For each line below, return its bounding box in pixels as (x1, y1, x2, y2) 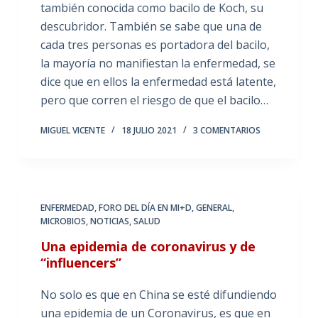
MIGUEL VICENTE (40, 124, 105, 136)
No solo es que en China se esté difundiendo (40, 287, 277, 302)
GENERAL (195, 202, 232, 214)
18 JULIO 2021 (121, 124, 177, 136)
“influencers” (40, 254, 121, 271)
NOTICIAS (89, 215, 129, 227)
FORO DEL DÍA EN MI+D (98, 202, 192, 214)
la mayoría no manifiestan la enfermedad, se (40, 55, 275, 71)
